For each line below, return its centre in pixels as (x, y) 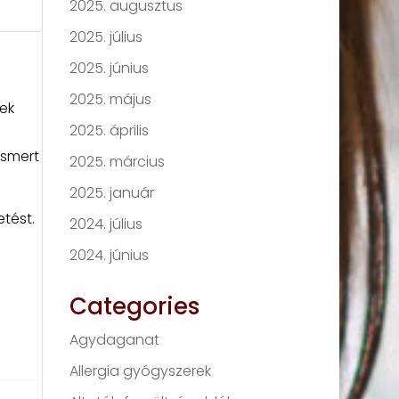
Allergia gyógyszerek (141, 370)
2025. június (110, 68)
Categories (135, 306)
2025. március (118, 161)
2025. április (110, 130)
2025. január (112, 192)
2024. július (106, 224)
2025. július (106, 37)
